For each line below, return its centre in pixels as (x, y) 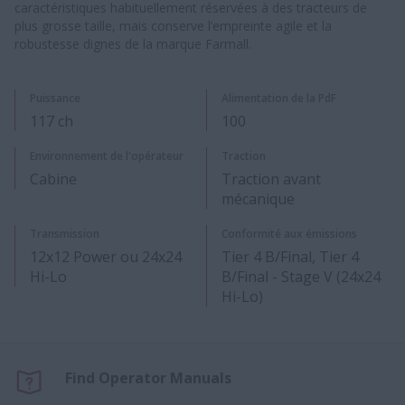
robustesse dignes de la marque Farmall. (133, 44)
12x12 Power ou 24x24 (106, 257)
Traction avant (271, 179)
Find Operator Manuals (148, 378)
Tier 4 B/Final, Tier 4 (290, 257)
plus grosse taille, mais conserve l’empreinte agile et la (173, 26)
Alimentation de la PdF (279, 98)
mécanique (258, 199)
